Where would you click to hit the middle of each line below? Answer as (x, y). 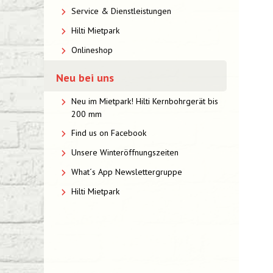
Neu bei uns (85, 78)
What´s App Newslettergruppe (127, 172)
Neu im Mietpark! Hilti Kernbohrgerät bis (145, 101)
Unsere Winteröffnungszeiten (125, 152)
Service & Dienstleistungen (121, 11)
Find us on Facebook (109, 133)
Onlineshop (92, 50)
